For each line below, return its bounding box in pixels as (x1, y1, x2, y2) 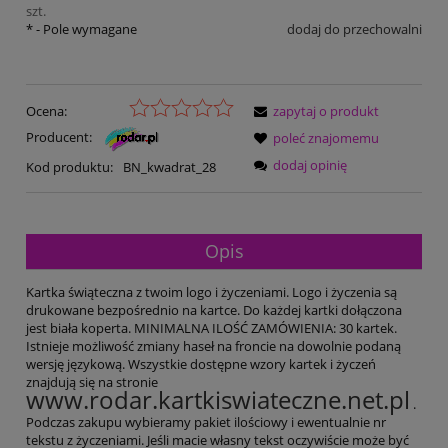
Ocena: (26, 101, 67, 120)
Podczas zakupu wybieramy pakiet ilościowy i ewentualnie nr (26, 413, 386, 432)
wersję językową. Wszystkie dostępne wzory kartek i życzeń (26, 355, 376, 374)
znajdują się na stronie (26, 373, 158, 392)
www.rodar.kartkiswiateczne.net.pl (26, 383, 410, 417)
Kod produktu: (26, 157, 113, 176)
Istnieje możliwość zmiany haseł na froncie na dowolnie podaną (26, 337, 401, 356)
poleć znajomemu (273, 128, 379, 147)
